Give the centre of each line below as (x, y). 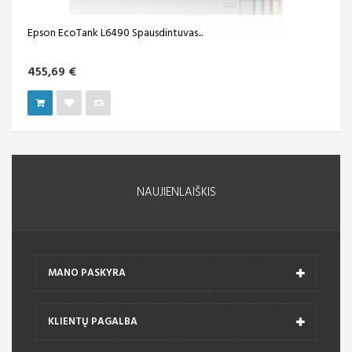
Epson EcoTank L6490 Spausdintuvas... (115, 34)
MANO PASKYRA (87, 273)
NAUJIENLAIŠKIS (176, 193)
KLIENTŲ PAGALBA (93, 322)
